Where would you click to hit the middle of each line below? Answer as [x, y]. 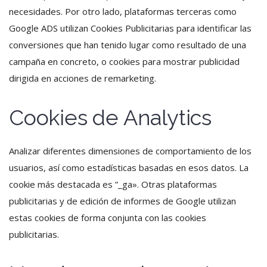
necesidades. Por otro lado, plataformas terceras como [123, 11]
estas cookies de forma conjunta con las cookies [108, 218]
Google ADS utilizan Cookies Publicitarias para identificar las [130, 28]
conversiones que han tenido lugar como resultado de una [128, 45]
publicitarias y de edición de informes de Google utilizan [122, 201]
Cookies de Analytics [110, 117]
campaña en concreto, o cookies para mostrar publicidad [124, 61]
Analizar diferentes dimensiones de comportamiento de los [130, 151]
